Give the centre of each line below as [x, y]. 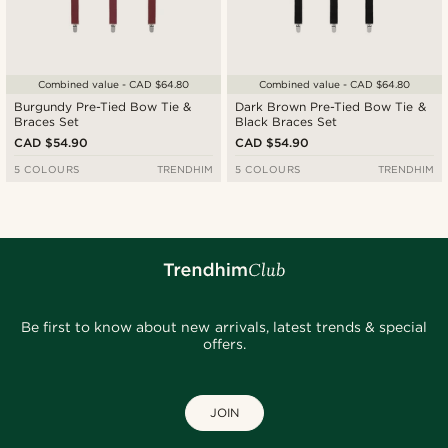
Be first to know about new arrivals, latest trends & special [223, 327]
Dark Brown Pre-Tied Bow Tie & [331, 107]
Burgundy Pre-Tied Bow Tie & [103, 107]
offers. [224, 344]
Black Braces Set [286, 122]
